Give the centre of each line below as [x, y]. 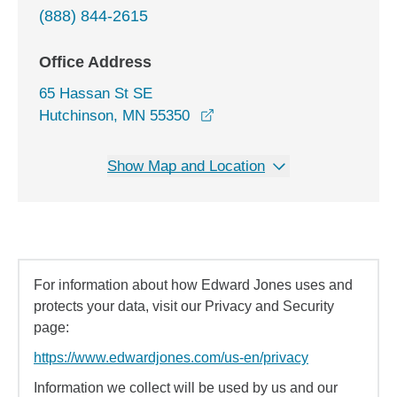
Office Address [95, 62]
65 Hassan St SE [96, 93]
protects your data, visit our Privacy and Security [184, 306]
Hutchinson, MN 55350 [114, 116]
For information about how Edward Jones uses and [193, 285]
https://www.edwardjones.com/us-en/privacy [171, 358]
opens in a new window [290, 115]
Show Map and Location [186, 166]
